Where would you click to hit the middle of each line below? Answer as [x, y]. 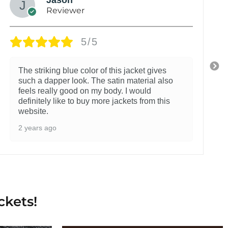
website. [33, 111]
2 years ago [37, 127]
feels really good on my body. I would [85, 91]
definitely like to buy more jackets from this [94, 101]
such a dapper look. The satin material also [96, 80]
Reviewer [65, 10]
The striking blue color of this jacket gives [92, 70]
